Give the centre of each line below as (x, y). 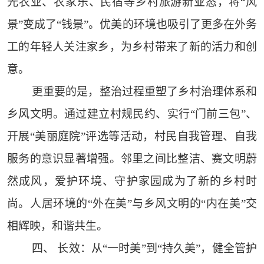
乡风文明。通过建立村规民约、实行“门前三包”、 (132, 114)
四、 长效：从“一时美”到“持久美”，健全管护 (144, 249)
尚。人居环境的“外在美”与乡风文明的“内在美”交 (132, 204)
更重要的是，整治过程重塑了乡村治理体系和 (144, 92)
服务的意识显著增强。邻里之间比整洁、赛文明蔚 (132, 159)
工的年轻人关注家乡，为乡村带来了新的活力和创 (132, 47)
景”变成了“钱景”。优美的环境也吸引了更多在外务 (132, 25)
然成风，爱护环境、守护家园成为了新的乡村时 (132, 181)
